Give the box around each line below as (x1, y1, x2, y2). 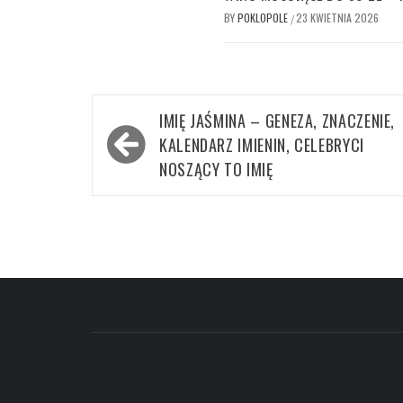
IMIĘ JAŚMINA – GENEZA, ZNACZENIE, (159, 109, 396, 133)
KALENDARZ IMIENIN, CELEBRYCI (159, 133, 364, 157)
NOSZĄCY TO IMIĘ (159, 157, 273, 182)
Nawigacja (101, 98, 200, 139)
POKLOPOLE (237, 10, 291, 26)
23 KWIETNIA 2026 (296, 10, 379, 26)
